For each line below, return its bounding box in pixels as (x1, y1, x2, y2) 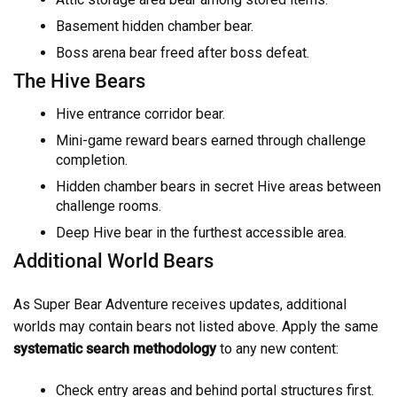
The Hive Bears (13, 69, 145, 93)
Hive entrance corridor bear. (56, 105, 225, 122)
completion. (56, 151, 128, 168)
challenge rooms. (56, 197, 161, 214)
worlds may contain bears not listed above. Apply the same (13, 317, 378, 335)
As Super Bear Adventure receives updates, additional (13, 295, 346, 313)
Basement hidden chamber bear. (56, 18, 253, 35)
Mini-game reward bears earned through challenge (56, 131, 366, 149)
